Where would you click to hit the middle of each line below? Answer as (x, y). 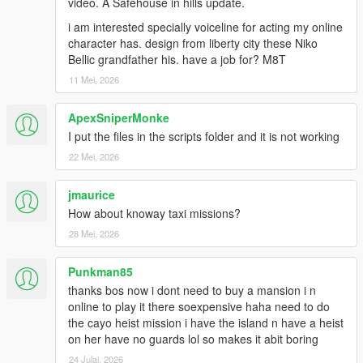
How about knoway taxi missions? (154, 213)
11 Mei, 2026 (94, 79)
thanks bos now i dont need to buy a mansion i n (192, 290)
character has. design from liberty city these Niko (193, 43)
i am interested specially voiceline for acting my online (205, 26)
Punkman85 (100, 271)
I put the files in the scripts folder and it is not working (204, 136)
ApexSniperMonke (119, 117)
